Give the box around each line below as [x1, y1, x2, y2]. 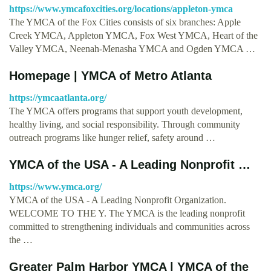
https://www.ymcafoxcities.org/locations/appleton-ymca [9, 3, 233, 14]
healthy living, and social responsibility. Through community [9, 119, 240, 129]
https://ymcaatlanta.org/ [9, 92, 106, 103]
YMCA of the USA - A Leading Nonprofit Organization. [9, 194, 226, 205]
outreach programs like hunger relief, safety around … [9, 132, 215, 143]
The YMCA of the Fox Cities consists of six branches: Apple [9, 16, 241, 27]
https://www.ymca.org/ [9, 181, 102, 192]
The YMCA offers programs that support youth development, [9, 105, 243, 116]
